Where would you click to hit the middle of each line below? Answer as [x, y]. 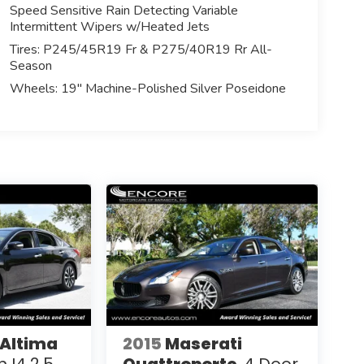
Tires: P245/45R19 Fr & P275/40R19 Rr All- [141, 49]
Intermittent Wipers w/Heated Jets [109, 26]
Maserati [203, 344]
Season [30, 65]
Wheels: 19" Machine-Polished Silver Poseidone [147, 88]
